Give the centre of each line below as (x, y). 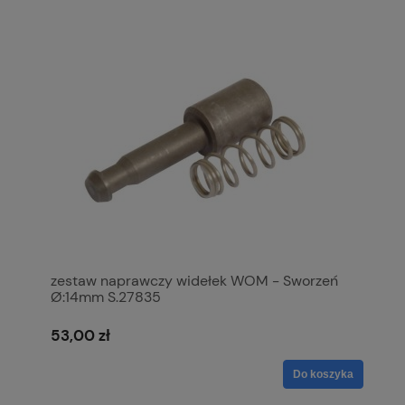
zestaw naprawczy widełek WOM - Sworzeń (194, 280)
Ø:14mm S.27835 (106, 297)
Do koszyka (323, 374)
